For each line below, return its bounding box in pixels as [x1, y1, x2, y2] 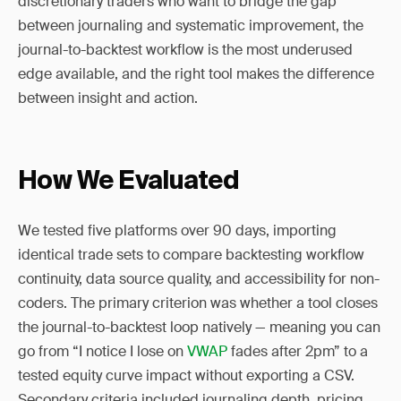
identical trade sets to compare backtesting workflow [18, 245, 364, 264]
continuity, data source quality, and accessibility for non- [18, 269, 380, 288]
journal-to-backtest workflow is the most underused [18, 40, 353, 59]
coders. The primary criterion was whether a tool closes [18, 294, 378, 312]
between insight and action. [18, 89, 198, 107]
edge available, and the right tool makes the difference [18, 64, 374, 83]
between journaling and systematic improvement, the [18, 16, 363, 35]
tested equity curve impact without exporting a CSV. [18, 366, 354, 385]
